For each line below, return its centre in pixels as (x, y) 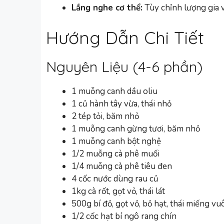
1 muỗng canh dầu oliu (114, 91)
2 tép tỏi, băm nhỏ (105, 116)
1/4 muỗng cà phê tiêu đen (122, 166)
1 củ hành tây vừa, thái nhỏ (121, 103)
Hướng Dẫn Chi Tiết (125, 37)
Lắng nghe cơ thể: (107, 8)
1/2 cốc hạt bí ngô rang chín (124, 216)
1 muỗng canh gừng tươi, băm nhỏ (136, 128)
